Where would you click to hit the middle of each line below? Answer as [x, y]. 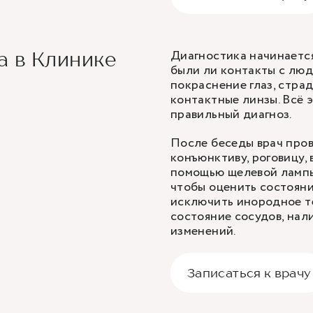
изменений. [203, 231]
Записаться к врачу [249, 273]
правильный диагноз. [231, 115]
